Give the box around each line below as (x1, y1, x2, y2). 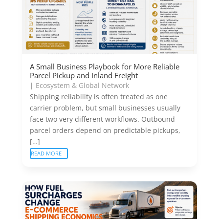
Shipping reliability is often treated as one (29, 91, 168, 101)
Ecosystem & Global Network (35, 80, 129, 90)
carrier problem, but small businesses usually (29, 103, 180, 112)
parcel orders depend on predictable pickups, (29, 125, 180, 135)
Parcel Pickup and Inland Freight (29, 70, 138, 80)
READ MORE (30, 149, 62, 157)
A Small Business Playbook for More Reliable (29, 61, 179, 71)
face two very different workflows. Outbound (29, 114, 175, 124)
